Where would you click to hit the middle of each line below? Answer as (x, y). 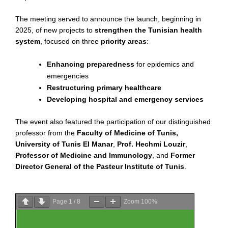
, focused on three (70, 41)
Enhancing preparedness (91, 64)
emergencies (68, 76)
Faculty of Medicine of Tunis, (127, 133)
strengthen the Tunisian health (148, 30)
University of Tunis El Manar (64, 144)
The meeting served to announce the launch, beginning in (108, 19)
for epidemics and (164, 64)
